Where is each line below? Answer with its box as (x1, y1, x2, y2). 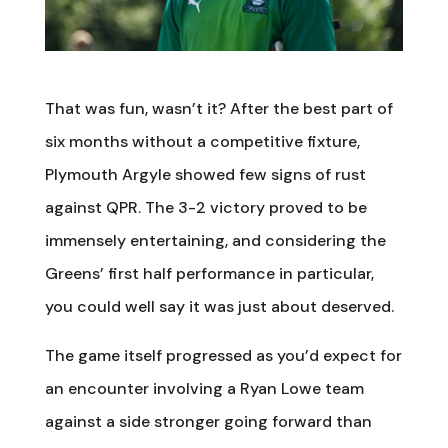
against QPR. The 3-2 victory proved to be (44, 196, 367, 218)
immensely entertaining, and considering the (44, 229, 386, 251)
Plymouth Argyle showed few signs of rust (44, 163, 366, 185)
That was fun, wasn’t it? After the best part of (44, 97, 393, 119)
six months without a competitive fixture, (44, 130, 360, 152)
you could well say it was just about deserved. (44, 295, 394, 317)
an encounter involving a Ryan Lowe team (44, 377, 364, 399)
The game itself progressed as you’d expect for (44, 344, 402, 366)
